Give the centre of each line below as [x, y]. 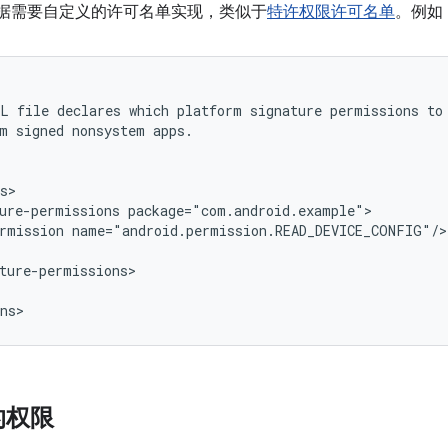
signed [40, 130]
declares [89, 110]
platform [209, 110]
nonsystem [108, 130]
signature [286, 110]
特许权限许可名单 [331, 12]
